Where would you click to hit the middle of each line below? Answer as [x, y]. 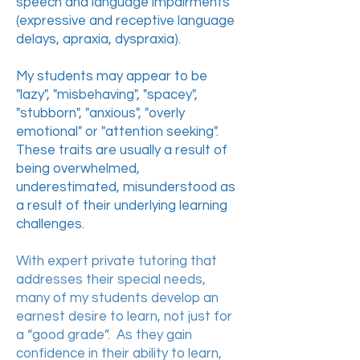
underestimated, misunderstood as [126, 187]
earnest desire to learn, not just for [124, 317]
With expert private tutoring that [117, 261]
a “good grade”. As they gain [104, 335]
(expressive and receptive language [125, 21]
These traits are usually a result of [122, 150]
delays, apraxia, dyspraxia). [98, 39]
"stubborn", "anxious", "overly [100, 113]
